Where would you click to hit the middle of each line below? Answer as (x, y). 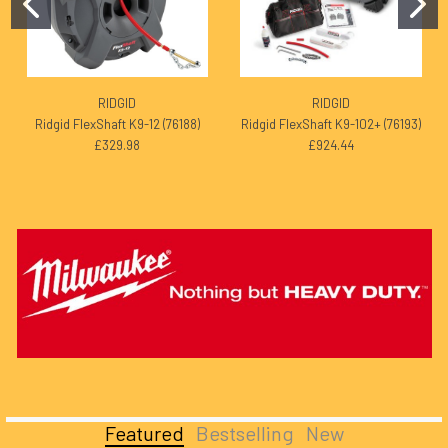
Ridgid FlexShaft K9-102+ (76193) (330, 123)
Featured (144, 432)
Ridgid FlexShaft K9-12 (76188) (117, 123)
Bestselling (244, 432)
